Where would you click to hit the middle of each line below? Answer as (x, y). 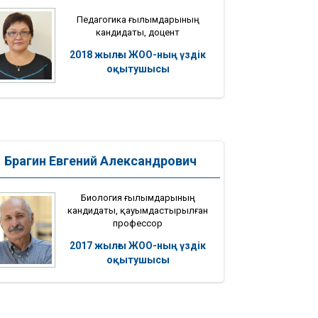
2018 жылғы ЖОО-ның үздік (138, 54)
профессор (138, 223)
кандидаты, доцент (138, 32)
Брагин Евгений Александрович (100, 161)
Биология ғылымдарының (138, 197)
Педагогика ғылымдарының (138, 19)
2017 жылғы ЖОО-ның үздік (138, 245)
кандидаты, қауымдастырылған (138, 210)
